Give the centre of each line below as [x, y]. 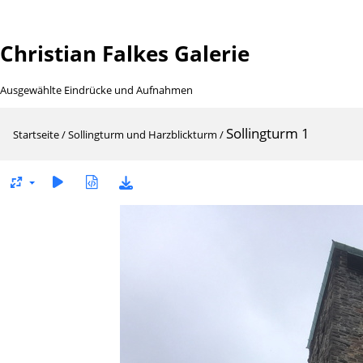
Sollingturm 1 [268, 133]
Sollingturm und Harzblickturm [143, 134]
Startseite [36, 134]
